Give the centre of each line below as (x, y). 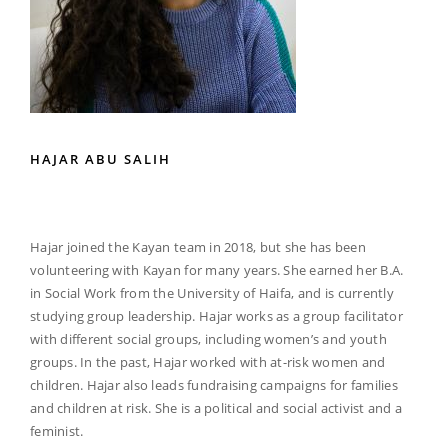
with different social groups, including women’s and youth (208, 338)
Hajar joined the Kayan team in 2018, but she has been (198, 246)
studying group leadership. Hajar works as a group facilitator (216, 315)
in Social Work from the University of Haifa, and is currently (212, 292)
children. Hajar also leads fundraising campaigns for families (214, 384)
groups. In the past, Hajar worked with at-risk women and (208, 361)
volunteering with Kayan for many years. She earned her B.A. (217, 269)
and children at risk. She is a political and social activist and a (216, 407)
